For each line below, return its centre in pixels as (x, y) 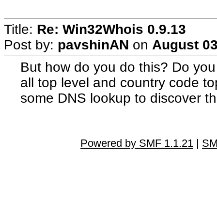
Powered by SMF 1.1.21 (137, 143)
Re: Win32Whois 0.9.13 (111, 29)
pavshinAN (93, 45)
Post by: (31, 45)
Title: (20, 29)
